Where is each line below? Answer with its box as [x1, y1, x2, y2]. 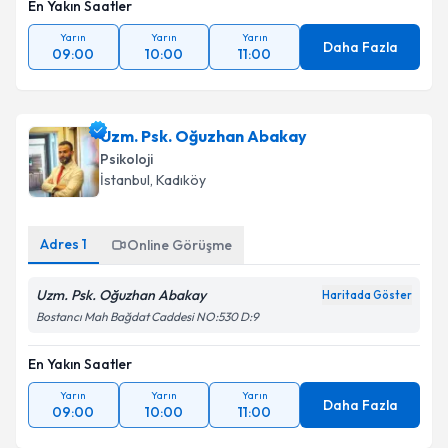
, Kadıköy [150, 171, 206, 189]
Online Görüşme [127, 236, 232, 254]
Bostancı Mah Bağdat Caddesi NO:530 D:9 [36, 309, 259, 324]
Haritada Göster [322, 288, 412, 302]
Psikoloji [100, 150, 153, 168]
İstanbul [100, 171, 150, 189]
